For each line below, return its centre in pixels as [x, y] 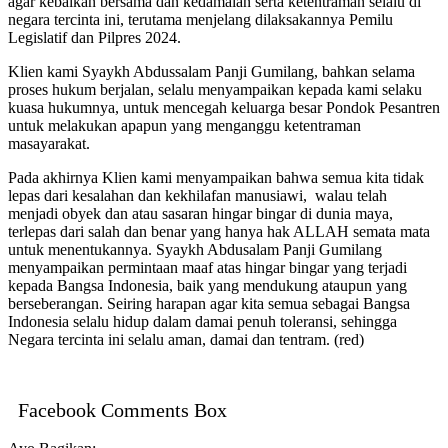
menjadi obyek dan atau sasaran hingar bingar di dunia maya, [200, 214]
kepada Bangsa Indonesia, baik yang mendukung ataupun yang [207, 286]
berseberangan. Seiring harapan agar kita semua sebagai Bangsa [209, 304]
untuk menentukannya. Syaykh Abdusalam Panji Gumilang [195, 250]
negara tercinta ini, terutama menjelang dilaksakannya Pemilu [200, 20]
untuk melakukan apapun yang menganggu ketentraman [184, 126]
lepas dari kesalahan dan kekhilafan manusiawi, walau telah [197, 196]
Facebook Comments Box [122, 410]
